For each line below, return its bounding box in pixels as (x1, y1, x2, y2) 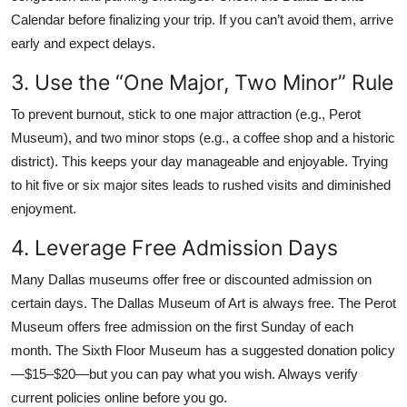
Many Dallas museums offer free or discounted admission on (11, 271, 372, 287)
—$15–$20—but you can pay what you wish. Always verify (11, 365, 358, 382)
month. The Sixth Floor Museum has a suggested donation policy (11, 342, 395, 358)
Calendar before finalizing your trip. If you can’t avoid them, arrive (11, 11, 393, 27)
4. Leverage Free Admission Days (11, 233, 338, 261)
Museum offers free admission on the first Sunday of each (11, 318, 353, 334)
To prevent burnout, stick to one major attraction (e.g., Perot (11, 105, 361, 122)
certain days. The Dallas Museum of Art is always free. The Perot (11, 294, 396, 311)
